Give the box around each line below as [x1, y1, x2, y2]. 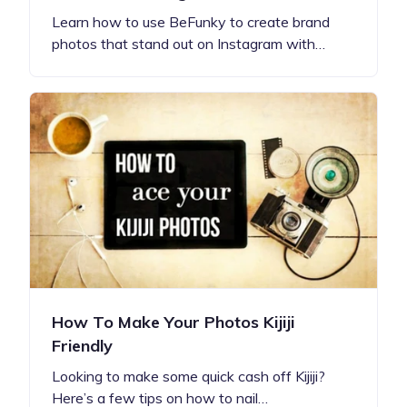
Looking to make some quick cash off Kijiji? [52, 367, 325, 386]
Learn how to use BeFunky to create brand [52, 13, 330, 32]
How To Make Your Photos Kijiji [52, 312, 294, 333]
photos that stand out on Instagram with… [52, 35, 325, 54]
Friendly [52, 335, 113, 357]
